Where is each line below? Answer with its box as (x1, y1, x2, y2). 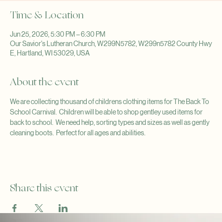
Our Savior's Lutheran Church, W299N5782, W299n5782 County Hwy (10, 40, 212, 48)
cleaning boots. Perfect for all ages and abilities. (10, 129, 146, 137)
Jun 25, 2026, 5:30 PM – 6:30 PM (10, 30, 106, 38)
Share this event (10, 180, 78, 196)
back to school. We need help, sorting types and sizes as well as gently (10, 118, 211, 126)
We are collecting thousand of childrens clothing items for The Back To (10, 98, 210, 106)
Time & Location (10, 7, 84, 23)
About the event (10, 74, 79, 90)
